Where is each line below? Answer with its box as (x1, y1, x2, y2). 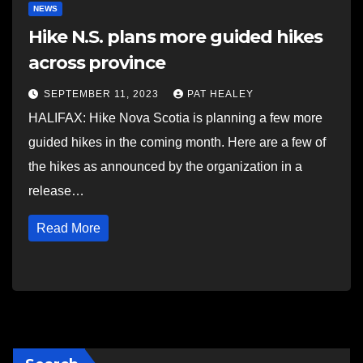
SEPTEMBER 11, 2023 (44, 88, 162, 100)
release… (28, 184, 84, 198)
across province (28, 52, 165, 74)
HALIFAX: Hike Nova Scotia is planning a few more (28, 111, 322, 125)
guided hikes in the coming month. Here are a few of (28, 135, 326, 149)
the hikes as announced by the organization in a (28, 160, 302, 173)
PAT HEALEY (187, 88, 254, 100)
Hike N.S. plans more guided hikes (28, 26, 322, 48)
